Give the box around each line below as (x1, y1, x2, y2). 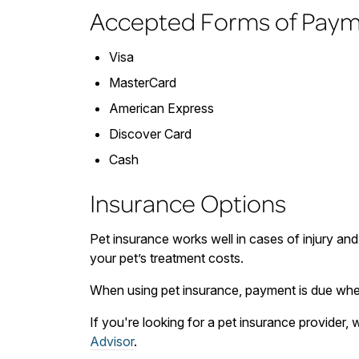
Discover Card (109, 126, 192, 143)
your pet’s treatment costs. (90, 250, 244, 267)
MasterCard (109, 75, 176, 91)
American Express (109, 100, 214, 117)
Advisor (90, 333, 134, 350)
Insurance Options (90, 187, 286, 219)
